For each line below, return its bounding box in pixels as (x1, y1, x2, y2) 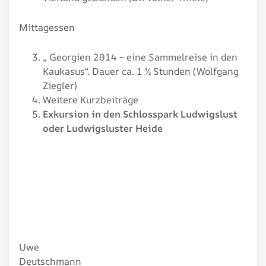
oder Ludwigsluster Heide (43, 121, 163, 135)
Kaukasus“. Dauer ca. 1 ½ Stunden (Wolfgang (43, 64, 239, 78)
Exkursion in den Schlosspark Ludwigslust (43, 107, 237, 121)
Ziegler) (43, 78, 77, 92)
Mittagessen (19, 20, 75, 34)
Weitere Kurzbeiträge (43, 93, 138, 106)
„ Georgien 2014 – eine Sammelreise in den (43, 50, 237, 64)
